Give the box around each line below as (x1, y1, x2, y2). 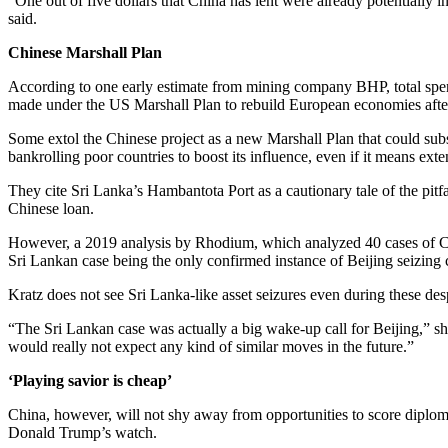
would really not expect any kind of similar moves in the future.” (8, 337, 414, 355)
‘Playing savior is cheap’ (8, 371, 172, 389)
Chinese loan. (8, 199, 94, 217)
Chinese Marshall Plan (8, 43, 162, 61)
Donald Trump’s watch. (8, 423, 157, 441)
